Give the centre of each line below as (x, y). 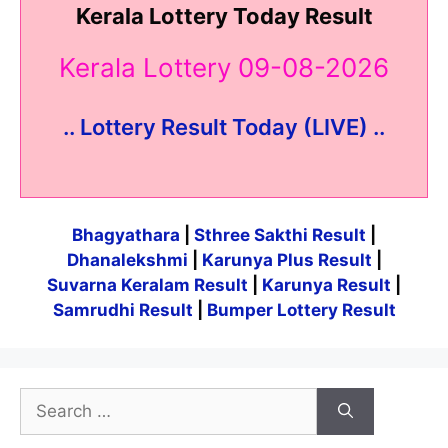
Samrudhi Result (124, 310)
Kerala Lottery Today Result (224, 15)
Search (47, 399)
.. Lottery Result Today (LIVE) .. (224, 127)
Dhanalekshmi (127, 260)
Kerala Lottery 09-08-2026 (224, 68)
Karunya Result (328, 285)
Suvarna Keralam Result (149, 285)
